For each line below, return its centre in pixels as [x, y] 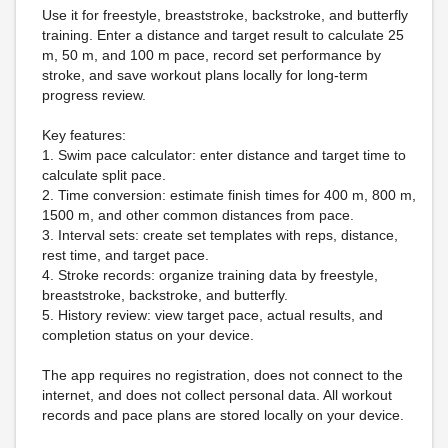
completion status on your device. [148, 335]
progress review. [94, 95]
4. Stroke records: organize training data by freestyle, [210, 275]
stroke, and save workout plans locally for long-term [205, 75]
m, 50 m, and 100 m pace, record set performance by [211, 55]
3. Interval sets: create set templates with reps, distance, [220, 235]
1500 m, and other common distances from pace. [198, 215]
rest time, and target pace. [125, 255]
